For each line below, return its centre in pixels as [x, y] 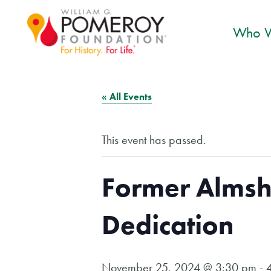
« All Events [127, 96]
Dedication [168, 225]
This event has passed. [154, 140]
